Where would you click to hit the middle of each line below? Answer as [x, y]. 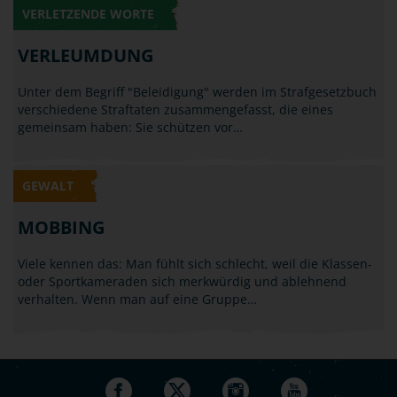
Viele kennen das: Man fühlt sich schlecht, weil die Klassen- [195, 264]
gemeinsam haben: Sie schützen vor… [130, 127]
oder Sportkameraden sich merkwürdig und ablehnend [182, 281]
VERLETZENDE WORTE [88, 14]
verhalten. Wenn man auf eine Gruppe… [137, 299]
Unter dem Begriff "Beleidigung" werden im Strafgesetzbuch [197, 92]
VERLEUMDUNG [86, 55]
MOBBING [61, 227]
